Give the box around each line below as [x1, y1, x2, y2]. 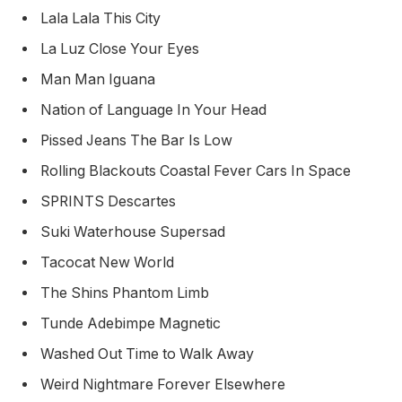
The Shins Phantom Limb [40, 284, 213, 302]
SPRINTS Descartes [40, 193, 179, 211]
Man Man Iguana [40, 71, 159, 89]
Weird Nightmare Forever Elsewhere [40, 376, 289, 394]
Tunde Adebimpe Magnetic [40, 315, 224, 333]
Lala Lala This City [40, 10, 164, 28]
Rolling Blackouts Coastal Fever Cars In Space [40, 162, 354, 180]
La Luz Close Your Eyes [40, 40, 203, 58]
